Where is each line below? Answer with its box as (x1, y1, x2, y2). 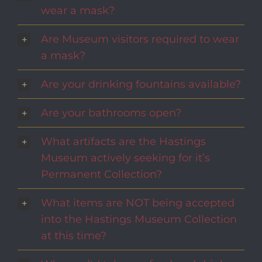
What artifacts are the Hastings (41, 135, 206, 148)
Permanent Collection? (41, 168, 162, 181)
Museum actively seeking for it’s (41, 151, 210, 164)
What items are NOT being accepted (41, 196, 235, 209)
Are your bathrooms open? (41, 106, 181, 119)
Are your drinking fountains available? (41, 78, 241, 91)
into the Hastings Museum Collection (41, 213, 237, 226)
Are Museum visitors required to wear (41, 33, 239, 46)
